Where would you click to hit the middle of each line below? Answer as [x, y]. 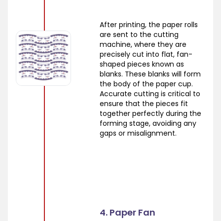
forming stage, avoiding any [148, 123]
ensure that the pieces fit [144, 103]
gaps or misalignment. [138, 133]
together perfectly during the [150, 113]
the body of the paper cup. [146, 84]
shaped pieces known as [142, 64]
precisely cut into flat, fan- [146, 54]
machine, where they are [143, 44]
